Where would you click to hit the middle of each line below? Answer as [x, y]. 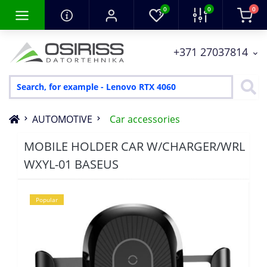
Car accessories [145, 119]
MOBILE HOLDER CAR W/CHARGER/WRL [134, 146]
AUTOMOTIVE [62, 119]
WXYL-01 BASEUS [71, 164]
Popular [47, 199]
